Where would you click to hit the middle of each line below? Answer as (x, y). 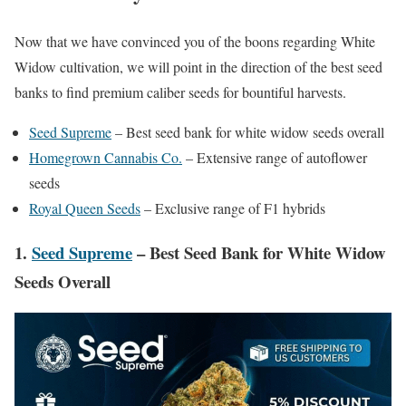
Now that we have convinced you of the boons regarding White (195, 41)
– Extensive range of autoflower (275, 157)
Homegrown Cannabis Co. (106, 157)
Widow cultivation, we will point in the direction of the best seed (198, 66)
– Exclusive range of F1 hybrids (233, 208)
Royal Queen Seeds (85, 208)
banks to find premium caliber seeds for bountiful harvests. (180, 92)
